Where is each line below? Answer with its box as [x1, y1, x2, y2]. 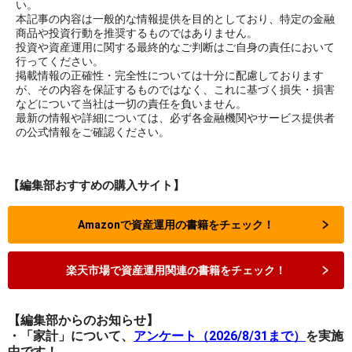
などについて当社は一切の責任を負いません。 [16, 97, 247, 110]
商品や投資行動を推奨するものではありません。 [16, 27, 258, 39]
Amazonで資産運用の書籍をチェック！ [78, 218, 274, 231]
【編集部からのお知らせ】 [8, 313, 159, 328]
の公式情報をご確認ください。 [16, 126, 170, 138]
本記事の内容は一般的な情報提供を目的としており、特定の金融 [16, 13, 335, 25]
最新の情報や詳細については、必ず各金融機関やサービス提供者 [16, 112, 335, 124]
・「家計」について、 [8, 328, 134, 343]
